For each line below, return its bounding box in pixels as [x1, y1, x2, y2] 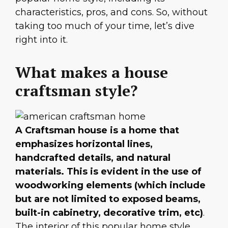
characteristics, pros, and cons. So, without [15, 6, 208, 18]
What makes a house [15, 62, 168, 83]
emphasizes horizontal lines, [15, 138, 153, 150]
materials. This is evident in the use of [15, 166, 202, 178]
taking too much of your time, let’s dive [15, 20, 194, 32]
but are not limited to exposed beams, [15, 193, 201, 205]
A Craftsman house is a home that [15, 125, 179, 136]
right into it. [15, 34, 68, 45]
